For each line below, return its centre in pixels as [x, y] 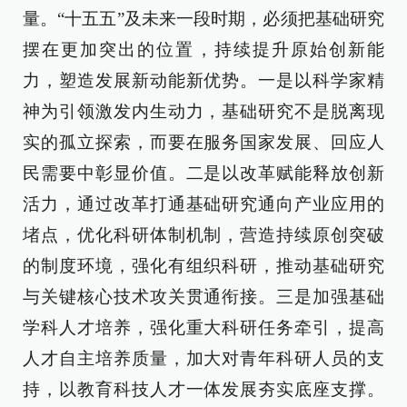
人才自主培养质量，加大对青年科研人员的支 [203, 359]
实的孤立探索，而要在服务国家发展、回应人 [203, 143]
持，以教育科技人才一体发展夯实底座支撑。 [203, 390]
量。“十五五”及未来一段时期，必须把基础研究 [203, 19]
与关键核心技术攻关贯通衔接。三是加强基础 [203, 297]
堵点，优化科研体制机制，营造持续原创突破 [203, 235]
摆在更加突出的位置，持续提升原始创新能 [203, 50]
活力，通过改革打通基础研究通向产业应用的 [203, 204]
